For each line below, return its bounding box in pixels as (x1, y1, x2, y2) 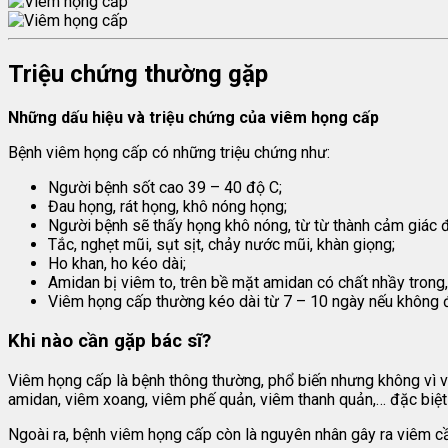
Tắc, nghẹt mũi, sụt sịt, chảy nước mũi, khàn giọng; (48, 235, 395, 255)
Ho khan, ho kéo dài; (48, 254, 186, 274)
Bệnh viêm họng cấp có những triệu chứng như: (8, 143, 330, 163)
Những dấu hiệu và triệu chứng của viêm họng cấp (8, 108, 379, 128)
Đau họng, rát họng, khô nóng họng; (48, 197, 287, 217)
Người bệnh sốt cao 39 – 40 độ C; (48, 178, 282, 198)
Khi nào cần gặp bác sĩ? (8, 329, 211, 352)
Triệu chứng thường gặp (8, 60, 268, 89)
